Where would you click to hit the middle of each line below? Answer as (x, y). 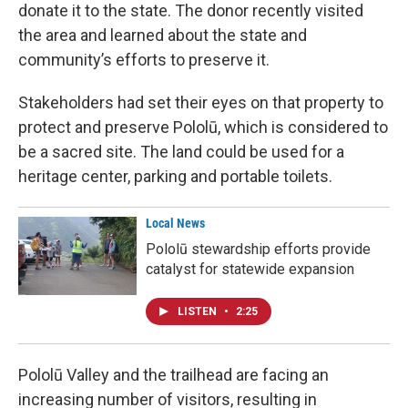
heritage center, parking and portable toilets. (175, 176)
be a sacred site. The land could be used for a (181, 151)
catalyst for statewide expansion (250, 269)
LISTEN (199, 311)
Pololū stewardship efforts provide (258, 249)
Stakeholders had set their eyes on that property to (201, 102)
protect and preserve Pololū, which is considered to (203, 127)
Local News (175, 223)
